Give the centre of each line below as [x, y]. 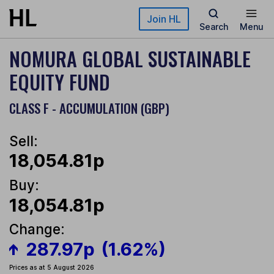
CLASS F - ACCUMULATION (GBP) [89, 108]
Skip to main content [53, 15]
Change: [37, 229]
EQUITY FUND [60, 82]
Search [213, 27]
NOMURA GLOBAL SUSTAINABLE [130, 58]
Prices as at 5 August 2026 [52, 268]
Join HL [164, 19]
